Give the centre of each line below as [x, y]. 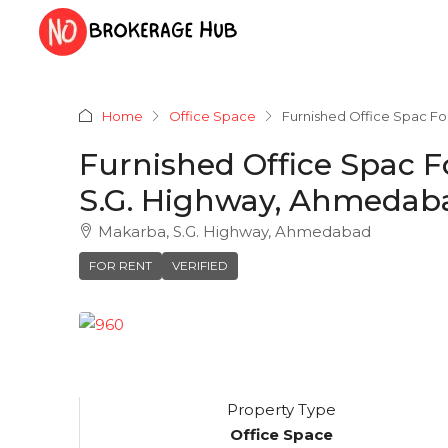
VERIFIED [200, 265]
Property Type [281, 410]
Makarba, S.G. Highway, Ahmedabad [234, 231]
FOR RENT [120, 265]
